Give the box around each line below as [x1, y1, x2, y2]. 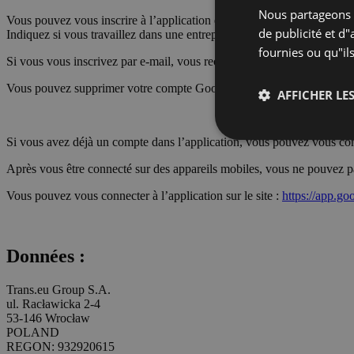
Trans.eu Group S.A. [6, 282, 111, 296]
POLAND [6, 325, 59, 339]
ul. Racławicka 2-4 [6, 296, 100, 311]
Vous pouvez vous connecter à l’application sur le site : [6, 188, 282, 202]
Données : [6, 245, 85, 266]
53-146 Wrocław [6, 311, 90, 325]
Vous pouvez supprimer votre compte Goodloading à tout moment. [6, 81, 338, 95]
